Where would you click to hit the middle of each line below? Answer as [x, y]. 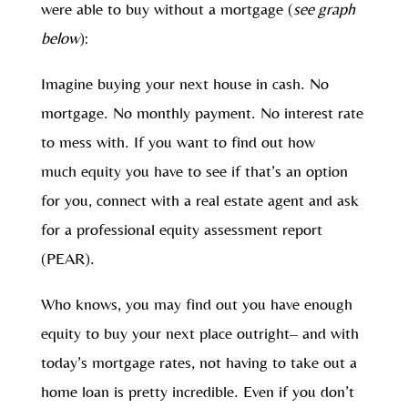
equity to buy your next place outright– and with [199, 332]
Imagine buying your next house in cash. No [184, 83]
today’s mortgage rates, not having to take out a [199, 362]
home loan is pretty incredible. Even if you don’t [197, 391]
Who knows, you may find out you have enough [196, 303]
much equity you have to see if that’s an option [194, 170]
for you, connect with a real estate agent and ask [199, 199]
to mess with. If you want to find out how [178, 141]
